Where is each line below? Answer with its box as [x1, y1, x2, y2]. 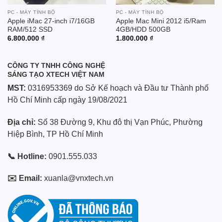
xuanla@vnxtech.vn [44, 174, 113, 183]
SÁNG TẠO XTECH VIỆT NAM [7, 70, 105, 78]
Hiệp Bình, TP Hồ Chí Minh [7, 129, 103, 138]
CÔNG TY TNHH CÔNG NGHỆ [7, 61, 105, 69]
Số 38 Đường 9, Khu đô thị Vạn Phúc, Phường [36, 117, 203, 126]
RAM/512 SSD [7, 25, 53, 33]
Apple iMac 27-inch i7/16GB [7, 17, 95, 25]
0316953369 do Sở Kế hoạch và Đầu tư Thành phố [26, 84, 209, 93]
